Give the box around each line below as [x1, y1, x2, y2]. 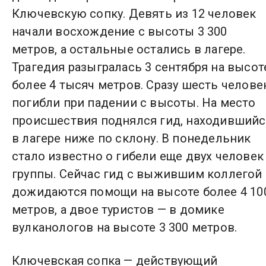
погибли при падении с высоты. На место [12, 96, 256, 110]
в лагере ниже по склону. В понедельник [12, 131, 251, 146]
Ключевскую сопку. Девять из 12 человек [12, 7, 256, 21]
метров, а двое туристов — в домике [12, 202, 224, 217]
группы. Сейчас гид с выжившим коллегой [12, 167, 262, 182]
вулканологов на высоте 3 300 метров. [12, 220, 237, 235]
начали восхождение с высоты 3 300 [12, 24, 227, 39]
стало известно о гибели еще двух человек [12, 149, 264, 164]
